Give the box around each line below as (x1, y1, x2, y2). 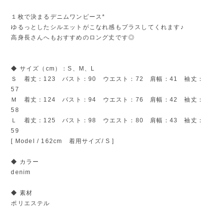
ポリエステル (11, 199, 50, 207)
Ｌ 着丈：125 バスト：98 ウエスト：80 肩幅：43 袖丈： (11, 116, 204, 124)
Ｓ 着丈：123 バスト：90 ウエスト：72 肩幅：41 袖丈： (11, 75, 204, 82)
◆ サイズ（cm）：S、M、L (11, 65, 95, 72)
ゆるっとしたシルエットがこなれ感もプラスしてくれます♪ (11, 23, 184, 31)
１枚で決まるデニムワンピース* (11, 13, 106, 20)
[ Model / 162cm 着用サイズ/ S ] (11, 137, 121, 145)
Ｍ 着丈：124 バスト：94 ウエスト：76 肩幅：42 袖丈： (11, 96, 204, 103)
